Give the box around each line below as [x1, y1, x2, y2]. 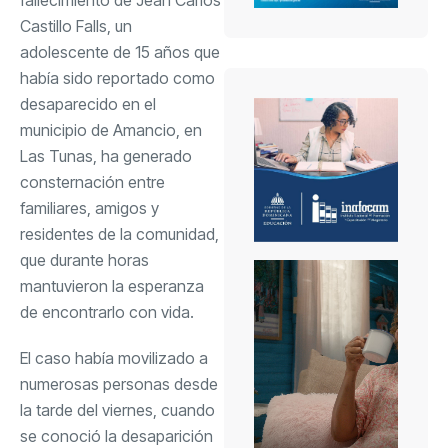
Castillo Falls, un [20, 15, 132, 36]
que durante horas [20, 249, 149, 270]
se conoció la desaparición [20, 425, 213, 446]
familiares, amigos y [20, 197, 159, 218]
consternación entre [20, 171, 165, 192]
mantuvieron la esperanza [20, 275, 204, 296]
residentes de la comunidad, [20, 223, 219, 244]
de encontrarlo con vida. [20, 301, 194, 322]
